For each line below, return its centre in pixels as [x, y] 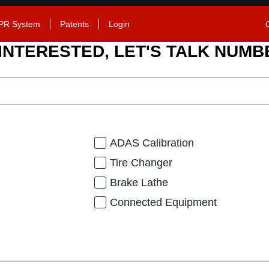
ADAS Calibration [152, 143]
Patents [74, 24]
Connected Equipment [164, 202]
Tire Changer [141, 162]
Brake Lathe [139, 182]
